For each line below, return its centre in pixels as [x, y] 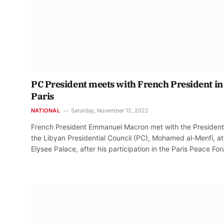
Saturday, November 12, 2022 [109, 110]
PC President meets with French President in [127, 84]
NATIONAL [45, 110]
